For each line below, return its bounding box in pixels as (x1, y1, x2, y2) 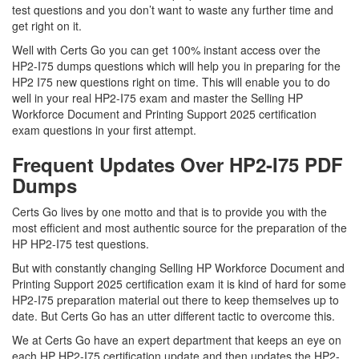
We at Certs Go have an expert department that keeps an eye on (12, 332, 341, 348)
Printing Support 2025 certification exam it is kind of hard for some (12, 276, 346, 292)
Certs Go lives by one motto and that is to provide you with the (12, 204, 327, 220)
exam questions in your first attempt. (12, 122, 196, 138)
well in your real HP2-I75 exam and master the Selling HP (12, 90, 303, 106)
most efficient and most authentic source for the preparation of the (12, 220, 347, 236)
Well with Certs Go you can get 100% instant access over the (12, 42, 321, 58)
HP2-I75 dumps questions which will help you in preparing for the (12, 58, 341, 74)
